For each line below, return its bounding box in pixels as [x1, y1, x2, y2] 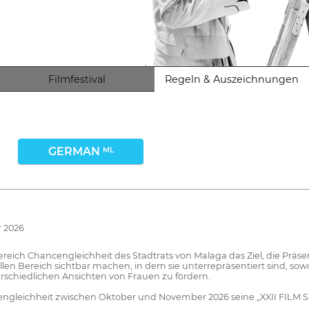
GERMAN [48, 145, 103, 158]
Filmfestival [48, 73, 106, 86]
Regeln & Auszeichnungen [164, 73, 299, 86]
